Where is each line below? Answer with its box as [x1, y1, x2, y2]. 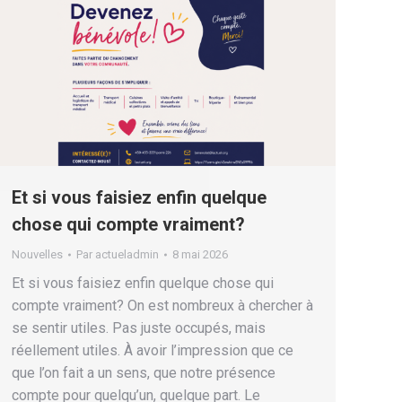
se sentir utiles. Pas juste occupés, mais [12, 319, 266, 337]
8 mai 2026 [172, 248, 228, 262]
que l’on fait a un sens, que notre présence [12, 364, 275, 382]
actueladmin [95, 248, 159, 262]
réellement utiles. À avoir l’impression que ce [12, 342, 293, 360]
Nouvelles [12, 248, 63, 262]
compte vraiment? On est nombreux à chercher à [12, 297, 313, 315]
